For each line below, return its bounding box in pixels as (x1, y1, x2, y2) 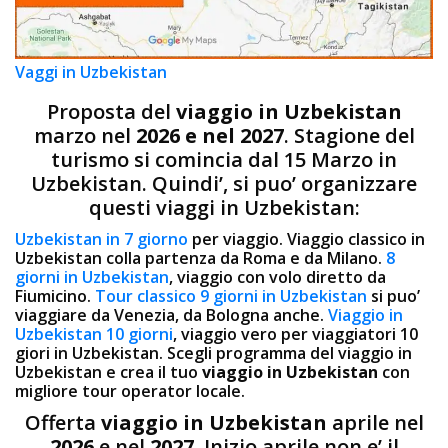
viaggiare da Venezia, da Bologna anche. (15, 303, 328, 326)
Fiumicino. (15, 284, 95, 307)
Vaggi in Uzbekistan (15, 60, 167, 83)
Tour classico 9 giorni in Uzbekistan (95, 284, 367, 307)
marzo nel (33, 121, 136, 149)
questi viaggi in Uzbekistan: (88, 193, 360, 221)
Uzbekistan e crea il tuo (15, 360, 202, 383)
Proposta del (46, 97, 176, 125)
